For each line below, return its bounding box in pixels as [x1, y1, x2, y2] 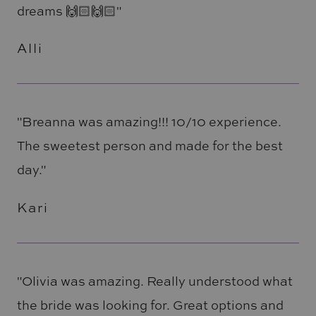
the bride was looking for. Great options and [16, 296, 284, 313]
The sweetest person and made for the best [16, 137, 283, 154]
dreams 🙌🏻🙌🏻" [16, 1, 121, 19]
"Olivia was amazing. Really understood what [16, 272, 293, 289]
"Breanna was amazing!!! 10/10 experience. [16, 113, 281, 130]
